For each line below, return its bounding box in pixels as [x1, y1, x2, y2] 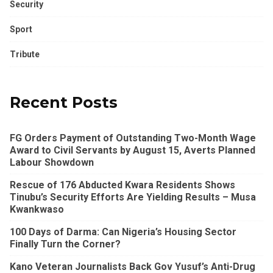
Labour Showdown [10, 156, 94, 168]
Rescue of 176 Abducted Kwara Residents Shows [10, 179, 235, 191]
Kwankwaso [10, 203, 64, 215]
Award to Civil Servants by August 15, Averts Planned [10, 144, 255, 156]
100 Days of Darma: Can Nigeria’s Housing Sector [10, 225, 236, 238]
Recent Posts [10, 93, 118, 112]
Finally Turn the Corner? [10, 238, 121, 250]
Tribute [10, 49, 40, 59]
